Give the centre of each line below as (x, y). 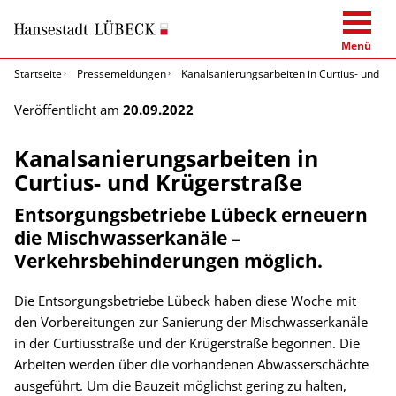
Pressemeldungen (122, 73)
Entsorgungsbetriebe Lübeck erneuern (191, 214)
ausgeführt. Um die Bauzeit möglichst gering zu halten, (180, 385)
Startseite (38, 73)
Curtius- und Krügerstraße (158, 182)
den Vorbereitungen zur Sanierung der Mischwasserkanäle (191, 321)
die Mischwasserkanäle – (128, 237)
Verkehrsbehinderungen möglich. (168, 260)
